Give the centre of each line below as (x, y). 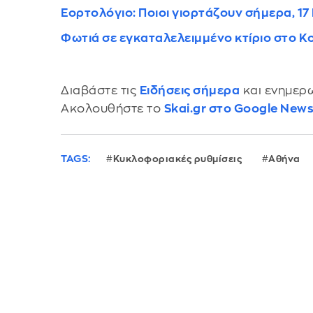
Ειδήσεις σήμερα (190, 90)
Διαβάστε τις (100, 90)
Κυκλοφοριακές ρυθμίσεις (177, 159)
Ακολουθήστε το (112, 108)
